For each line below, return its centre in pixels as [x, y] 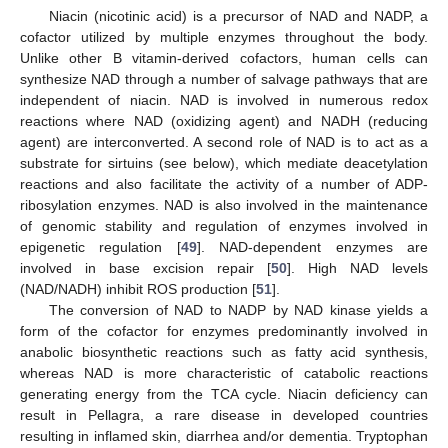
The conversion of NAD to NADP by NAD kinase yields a [238, 310]
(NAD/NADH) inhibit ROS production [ [138, 289]
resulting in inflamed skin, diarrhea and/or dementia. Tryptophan [224, 436]
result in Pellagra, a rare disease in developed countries [224, 415]
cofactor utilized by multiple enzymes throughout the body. [224, 37]
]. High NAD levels [357, 268]
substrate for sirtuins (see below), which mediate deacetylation [224, 163]
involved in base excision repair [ [145, 268]
